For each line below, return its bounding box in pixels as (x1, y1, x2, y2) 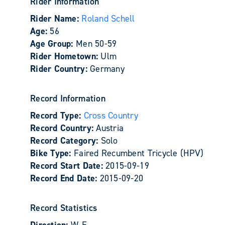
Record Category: (30, 135, 101, 147)
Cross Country (83, 109, 139, 122)
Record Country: (30, 122, 96, 134)
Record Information (30, 92, 105, 104)
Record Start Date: (30, 160, 106, 172)
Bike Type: (30, 147, 74, 159)
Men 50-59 (75, 38, 117, 50)
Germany (90, 63, 125, 75)
